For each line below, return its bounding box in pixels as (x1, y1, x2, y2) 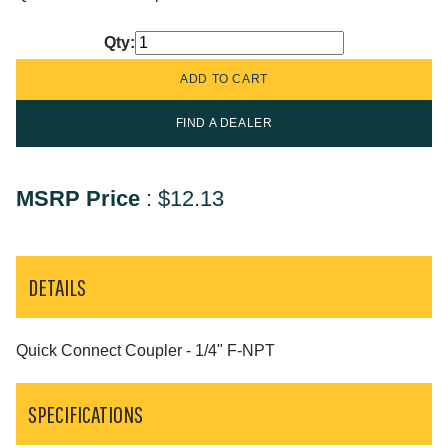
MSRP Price (16, 186, 140, 212)
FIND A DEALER (175, 116, 273, 131)
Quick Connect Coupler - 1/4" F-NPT (16, 341, 275, 359)
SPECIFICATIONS (28, 399, 143, 428)
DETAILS (28, 273, 86, 302)
